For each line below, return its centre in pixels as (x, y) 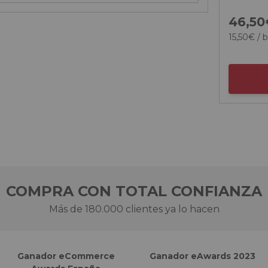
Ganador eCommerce (66, 256)
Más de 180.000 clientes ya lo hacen (134, 209)
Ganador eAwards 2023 (202, 256)
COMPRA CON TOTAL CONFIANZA (134, 191)
